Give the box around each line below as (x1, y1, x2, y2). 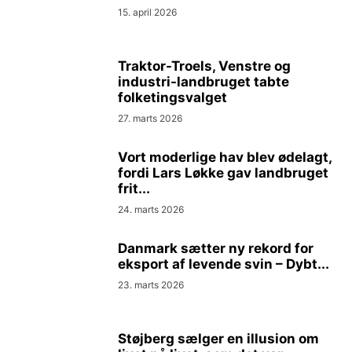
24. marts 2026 (118, 203, 184, 215)
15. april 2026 (118, 6, 177, 18)
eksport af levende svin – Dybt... (118, 256, 329, 272)
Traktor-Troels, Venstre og (118, 58, 291, 74)
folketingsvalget (118, 90, 227, 105)
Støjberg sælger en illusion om (118, 331, 319, 346)
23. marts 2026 (118, 279, 184, 291)
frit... (118, 181, 150, 196)
